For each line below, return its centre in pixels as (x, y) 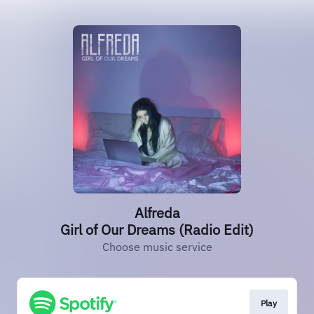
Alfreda (157, 213)
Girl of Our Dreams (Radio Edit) (157, 230)
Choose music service (157, 247)
